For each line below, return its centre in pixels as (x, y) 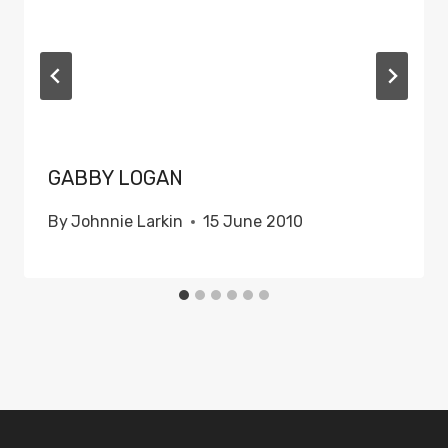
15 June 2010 (253, 222)
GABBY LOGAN (115, 178)
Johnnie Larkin (127, 222)
